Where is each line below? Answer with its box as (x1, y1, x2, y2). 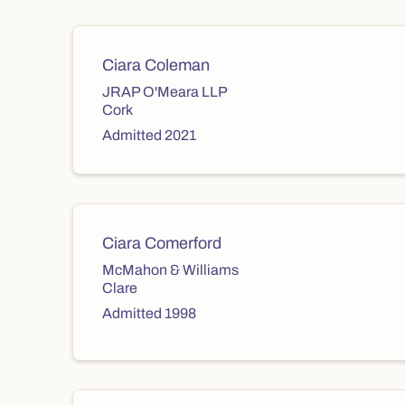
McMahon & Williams (102, 262, 239, 278)
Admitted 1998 (102, 306, 196, 321)
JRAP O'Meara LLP (102, 84, 228, 99)
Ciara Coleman (102, 56, 210, 74)
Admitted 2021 (102, 127, 196, 143)
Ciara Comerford (102, 234, 221, 252)
